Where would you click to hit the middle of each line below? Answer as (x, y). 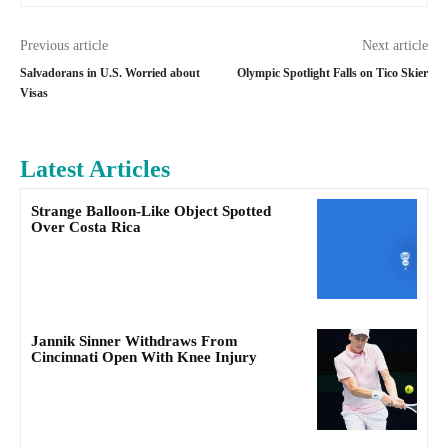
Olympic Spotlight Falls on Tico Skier (332, 73)
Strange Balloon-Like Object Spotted (151, 211)
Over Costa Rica (86, 227)
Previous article (64, 45)
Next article (394, 45)
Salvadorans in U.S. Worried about (110, 73)
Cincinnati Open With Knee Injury (144, 357)
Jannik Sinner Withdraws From (134, 341)
